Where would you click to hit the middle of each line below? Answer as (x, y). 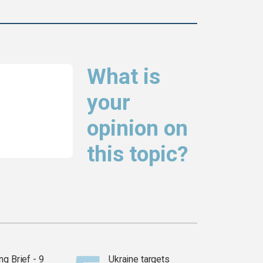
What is (124, 77)
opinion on (137, 129)
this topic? (138, 154)
